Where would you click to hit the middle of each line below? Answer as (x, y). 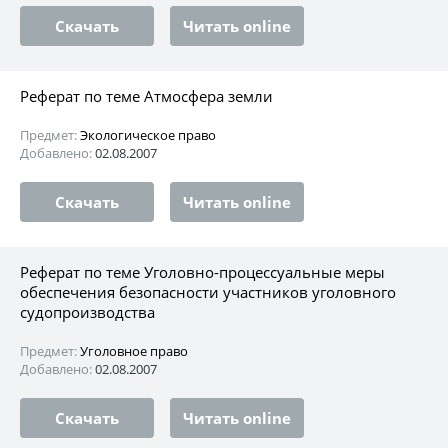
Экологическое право (148, 134)
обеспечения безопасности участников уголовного (208, 291)
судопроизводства (87, 311)
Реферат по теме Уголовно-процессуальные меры (202, 271)
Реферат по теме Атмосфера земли (146, 95)
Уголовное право (134, 350)
